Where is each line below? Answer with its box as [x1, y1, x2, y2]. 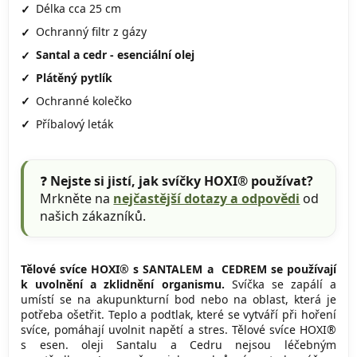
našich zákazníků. [40, 206, 147, 225]
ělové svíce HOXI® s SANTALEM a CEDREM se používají [26, 261, 336, 277]
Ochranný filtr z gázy [36, 24, 147, 40]
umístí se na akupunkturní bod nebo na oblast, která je [21, 291, 336, 307]
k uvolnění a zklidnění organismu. [21, 276, 225, 292]
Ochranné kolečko [36, 92, 132, 108]
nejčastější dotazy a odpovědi [113, 189, 300, 207]
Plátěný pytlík [36, 69, 113, 85]
